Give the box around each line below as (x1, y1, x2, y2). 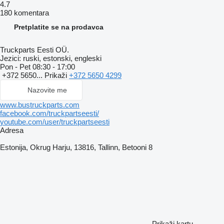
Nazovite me (27, 86, 67, 94)
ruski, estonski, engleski (21, 54, 101, 63)
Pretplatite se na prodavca (14, 23, 103, 31)
